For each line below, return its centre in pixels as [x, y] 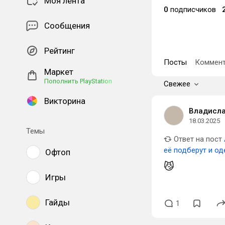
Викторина [65, 101]
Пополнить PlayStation [78, 81]
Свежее [177, 84]
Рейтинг [60, 51]
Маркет [59, 72]
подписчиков [192, 10]
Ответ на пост [197, 139]
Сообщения [67, 26]
